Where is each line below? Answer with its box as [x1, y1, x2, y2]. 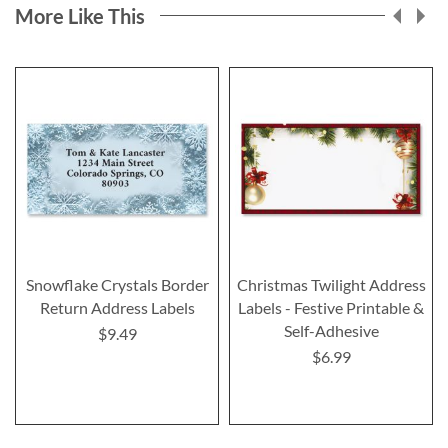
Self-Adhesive [283, 320, 379, 340]
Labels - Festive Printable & [238, 297, 424, 317]
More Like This [15, 3, 145, 28]
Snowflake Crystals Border [25, 274, 209, 294]
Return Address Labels [39, 297, 195, 317]
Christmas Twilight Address [236, 274, 426, 294]
